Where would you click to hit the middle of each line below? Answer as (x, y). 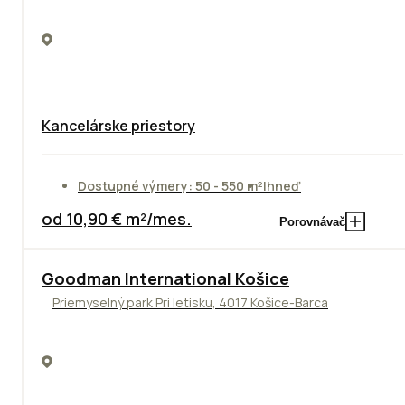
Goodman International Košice (165, 278)
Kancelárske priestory (118, 126)
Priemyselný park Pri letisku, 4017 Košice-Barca (190, 302)
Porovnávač (312, 221)
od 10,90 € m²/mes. (117, 219)
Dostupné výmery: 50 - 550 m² (170, 186)
